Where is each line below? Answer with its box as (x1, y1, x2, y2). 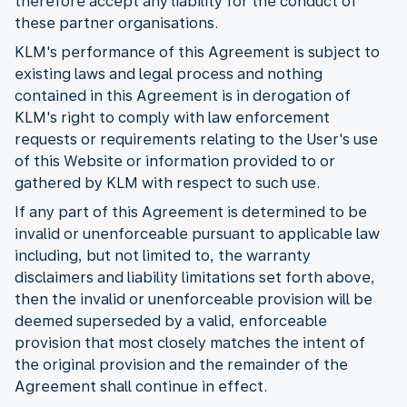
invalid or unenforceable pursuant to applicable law (15, 224, 380, 243)
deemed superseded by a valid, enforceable (15, 312, 327, 330)
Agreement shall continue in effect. (15, 377, 267, 395)
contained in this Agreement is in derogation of (15, 86, 351, 104)
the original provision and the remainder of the (15, 355, 348, 373)
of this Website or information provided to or (15, 152, 335, 170)
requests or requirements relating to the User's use (15, 130, 378, 148)
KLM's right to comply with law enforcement (15, 108, 330, 126)
